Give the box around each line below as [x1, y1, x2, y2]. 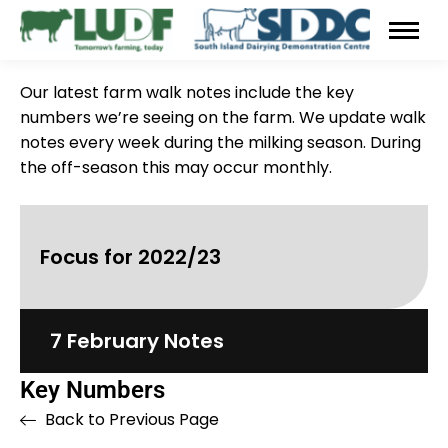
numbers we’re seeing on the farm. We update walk [20, 106, 426, 129]
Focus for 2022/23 [40, 243, 221, 271]
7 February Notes [50, 327, 224, 355]
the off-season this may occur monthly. [20, 156, 332, 179]
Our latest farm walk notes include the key [20, 81, 354, 104]
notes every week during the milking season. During [20, 131, 421, 154]
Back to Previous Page [45, 408, 219, 431]
